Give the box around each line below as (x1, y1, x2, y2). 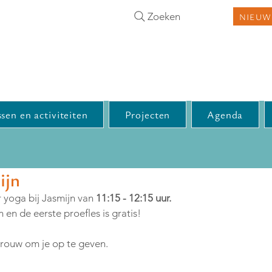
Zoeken (148, 10, 181, 22)
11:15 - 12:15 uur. (96, 192, 171, 204)
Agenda (207, 107, 243, 121)
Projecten (124, 107, 171, 121)
